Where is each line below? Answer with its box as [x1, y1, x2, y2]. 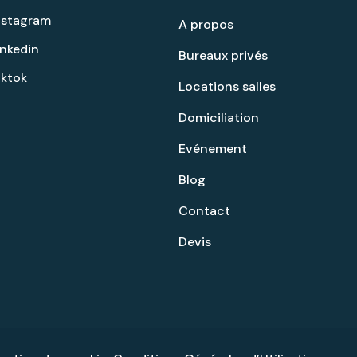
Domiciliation [178, 109, 259, 127]
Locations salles [178, 78, 276, 96]
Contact [178, 202, 230, 220]
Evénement [178, 140, 247, 158]
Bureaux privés [178, 47, 268, 65]
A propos [178, 16, 233, 33]
